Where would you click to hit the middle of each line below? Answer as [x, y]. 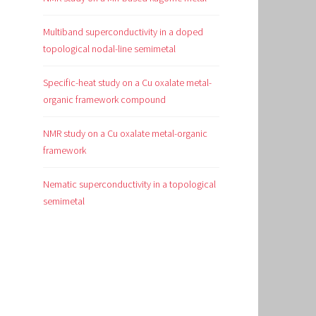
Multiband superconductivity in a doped [123, 31]
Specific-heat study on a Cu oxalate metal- [127, 82]
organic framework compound [104, 99]
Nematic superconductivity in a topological [129, 184]
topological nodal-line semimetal [109, 48]
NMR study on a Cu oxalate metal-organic [125, 133]
